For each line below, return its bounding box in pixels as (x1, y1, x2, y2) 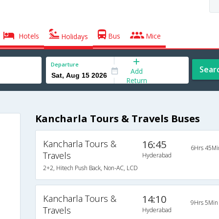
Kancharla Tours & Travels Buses (35, 112, 200, 126)
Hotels (17, 31, 40, 41)
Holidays (59, 32, 88, 41)
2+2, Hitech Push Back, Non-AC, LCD (43, 164, 138, 173)
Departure (51, 61, 79, 68)
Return (126, 75, 147, 85)
